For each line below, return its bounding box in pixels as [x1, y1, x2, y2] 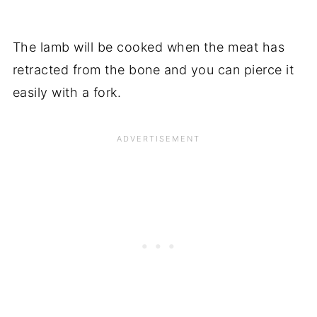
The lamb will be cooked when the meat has [12, 40, 285, 55]
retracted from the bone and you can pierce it [12, 62, 294, 78]
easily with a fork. [12, 85, 122, 100]
